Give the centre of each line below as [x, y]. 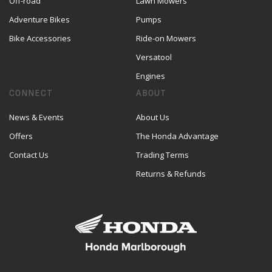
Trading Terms [162, 155]
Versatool [154, 57]
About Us [153, 117]
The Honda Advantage [177, 136]
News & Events [36, 117]
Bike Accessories [40, 38]
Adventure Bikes [39, 19]
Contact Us [29, 155]
